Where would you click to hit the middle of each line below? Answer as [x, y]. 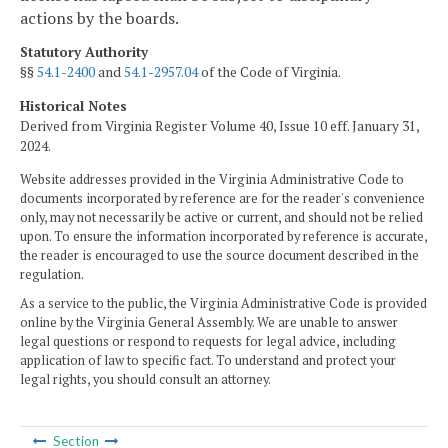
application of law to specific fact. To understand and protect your [208, 360]
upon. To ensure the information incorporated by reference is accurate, [223, 236]
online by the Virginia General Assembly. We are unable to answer [209, 322]
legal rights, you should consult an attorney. [145, 379]
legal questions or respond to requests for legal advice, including [208, 341]
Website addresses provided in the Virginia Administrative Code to [212, 179]
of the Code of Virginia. [269, 72]
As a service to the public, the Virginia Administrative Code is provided [223, 303]
